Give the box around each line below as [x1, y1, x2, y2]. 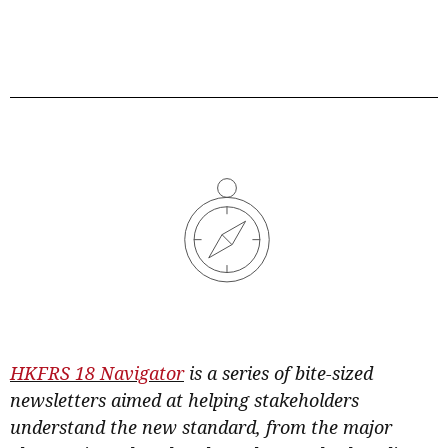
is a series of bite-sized [184, 360, 373, 385]
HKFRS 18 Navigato [10, 360, 176, 385]
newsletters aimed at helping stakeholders [10, 387, 359, 412]
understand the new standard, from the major [10, 414, 392, 439]
